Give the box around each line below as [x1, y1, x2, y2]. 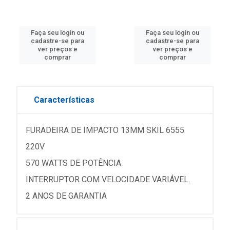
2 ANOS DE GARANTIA [26, 191, 107, 201]
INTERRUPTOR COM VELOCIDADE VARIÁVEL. [26, 175, 190, 184]
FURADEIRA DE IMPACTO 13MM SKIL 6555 [26, 125, 184, 135]
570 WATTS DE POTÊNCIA [26, 158, 121, 168]
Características [34, 95, 94, 105]
